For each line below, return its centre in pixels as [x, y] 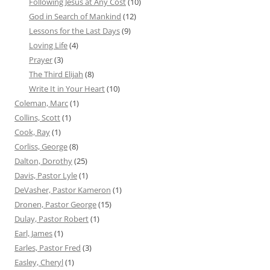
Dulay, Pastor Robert [52, 219]
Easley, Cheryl [39, 262]
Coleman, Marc [41, 103]
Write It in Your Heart [67, 89]
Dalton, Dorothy [43, 161]
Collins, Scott [37, 118]
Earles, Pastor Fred [48, 248]
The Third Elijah [56, 74]
